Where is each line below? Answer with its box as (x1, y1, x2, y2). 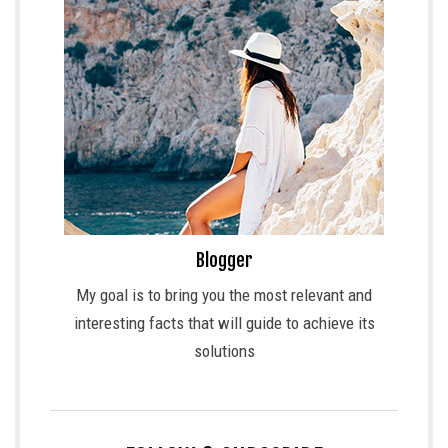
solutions (193, 341, 255, 362)
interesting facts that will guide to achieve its (73, 313, 375, 334)
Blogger (195, 249, 253, 272)
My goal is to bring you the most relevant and (76, 285, 372, 306)
